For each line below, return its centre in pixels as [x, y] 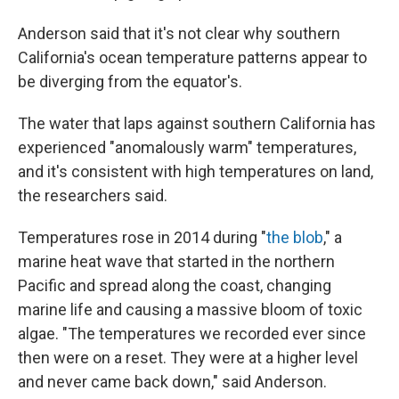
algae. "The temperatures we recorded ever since [192, 333]
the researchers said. [93, 195]
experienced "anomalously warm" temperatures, [187, 147]
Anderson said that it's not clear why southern [179, 33]
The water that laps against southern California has [197, 123]
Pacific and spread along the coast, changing [175, 285]
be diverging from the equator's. [130, 81]
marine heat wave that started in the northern [176, 261]
